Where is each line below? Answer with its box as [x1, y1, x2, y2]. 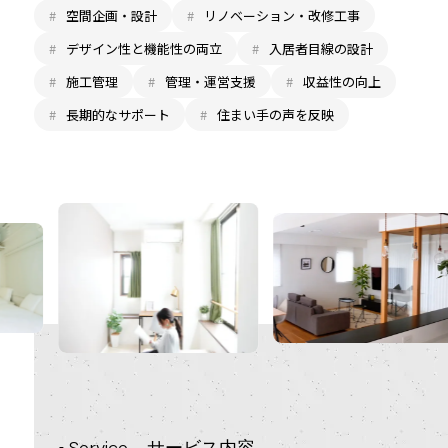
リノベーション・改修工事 [203, 5, 360, 25]
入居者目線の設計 [268, 38, 373, 58]
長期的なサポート [65, 104, 170, 124]
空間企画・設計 [65, 5, 157, 25]
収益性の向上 [302, 71, 381, 91]
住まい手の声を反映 [216, 104, 334, 124]
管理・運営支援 [164, 71, 256, 91]
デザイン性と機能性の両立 [65, 38, 222, 58]
